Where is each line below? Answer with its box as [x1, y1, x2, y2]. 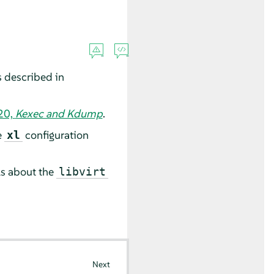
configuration [22, 127, 89, 142]
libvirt [58, 165, 106, 178]
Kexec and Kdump [15, 106, 103, 120]
